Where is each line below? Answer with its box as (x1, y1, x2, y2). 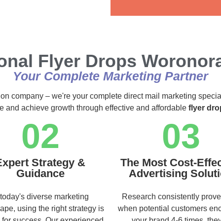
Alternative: (130, 2, 173, 13)
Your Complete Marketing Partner (13, 69, 208, 83)
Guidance (16, 167, 65, 180)
